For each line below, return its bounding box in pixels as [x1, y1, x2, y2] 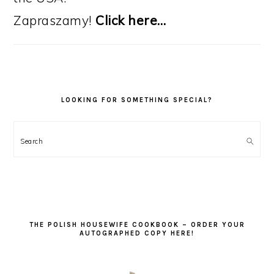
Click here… [95, 12, 166, 29]
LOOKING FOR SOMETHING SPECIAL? [61, 96, 213, 105]
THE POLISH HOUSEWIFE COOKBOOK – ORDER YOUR [29, 221, 245, 229]
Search [20, 130, 62, 147]
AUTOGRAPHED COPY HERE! [80, 229, 194, 238]
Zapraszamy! [13, 12, 96, 29]
